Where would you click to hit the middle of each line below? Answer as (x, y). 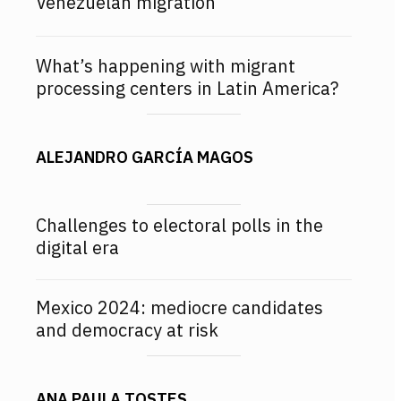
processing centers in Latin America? (187, 89)
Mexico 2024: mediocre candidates (179, 308)
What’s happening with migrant (166, 66)
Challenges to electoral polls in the (179, 226)
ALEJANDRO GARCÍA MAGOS (145, 158)
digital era (77, 248)
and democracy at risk (127, 330)
